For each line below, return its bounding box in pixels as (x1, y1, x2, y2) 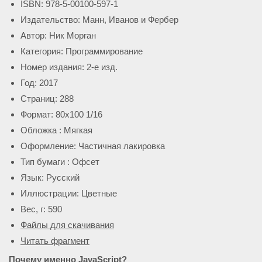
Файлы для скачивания (20, 220, 114, 230)
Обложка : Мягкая (20, 125, 92, 135)
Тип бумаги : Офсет (20, 157, 99, 167)
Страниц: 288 (20, 94, 74, 104)
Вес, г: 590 (20, 204, 62, 214)
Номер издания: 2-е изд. (20, 62, 118, 72)
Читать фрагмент (20, 236, 89, 246)
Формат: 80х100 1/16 (20, 109, 102, 119)
